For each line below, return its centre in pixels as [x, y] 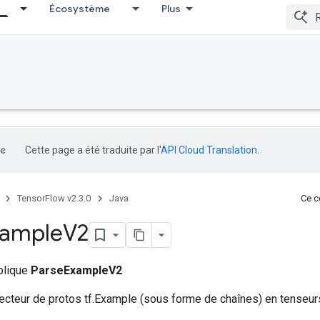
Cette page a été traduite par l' [93, 150]
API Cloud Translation [209, 150]
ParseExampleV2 [76, 270]
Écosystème [80, 9]
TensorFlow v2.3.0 [54, 198]
